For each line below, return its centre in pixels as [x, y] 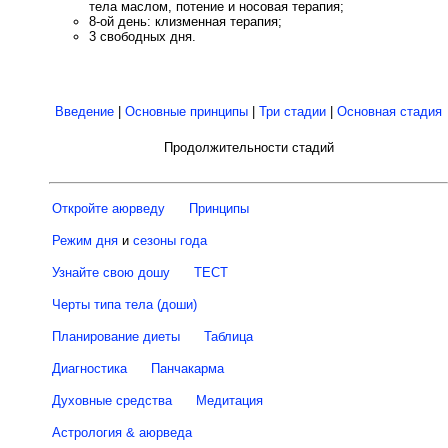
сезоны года [170, 240]
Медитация [229, 400]
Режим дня [85, 240]
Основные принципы [186, 111]
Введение [84, 111]
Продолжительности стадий [248, 147]
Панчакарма [187, 368]
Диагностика [89, 368]
